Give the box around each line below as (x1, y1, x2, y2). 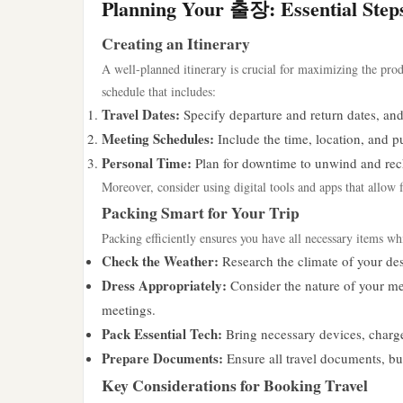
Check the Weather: (102, 251, 219, 271)
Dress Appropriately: (102, 275, 227, 295)
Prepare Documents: (102, 348, 223, 368)
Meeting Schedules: (102, 129, 214, 148)
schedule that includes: (102, 83, 216, 100)
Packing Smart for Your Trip (102, 201, 300, 224)
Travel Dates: (102, 104, 180, 124)
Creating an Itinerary (102, 31, 250, 55)
